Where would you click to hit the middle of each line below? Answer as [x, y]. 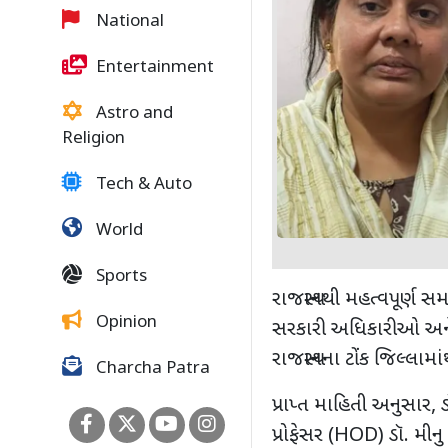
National [128, 22]
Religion [93, 139]
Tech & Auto [142, 185]
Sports [119, 277]
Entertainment [153, 68]
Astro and [132, 114]
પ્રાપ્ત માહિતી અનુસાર [351, 406]
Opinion [124, 323]
